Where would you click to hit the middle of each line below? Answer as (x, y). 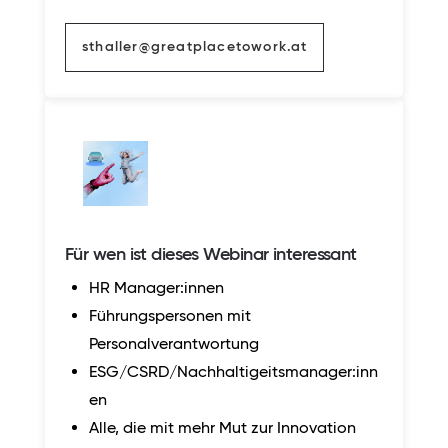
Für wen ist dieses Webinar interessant (211, 253)
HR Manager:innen (156, 288)
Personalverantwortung (174, 344)
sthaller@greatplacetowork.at (194, 47)
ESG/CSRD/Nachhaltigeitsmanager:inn (233, 372)
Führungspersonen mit (170, 316)
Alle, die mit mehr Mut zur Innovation (222, 428)
